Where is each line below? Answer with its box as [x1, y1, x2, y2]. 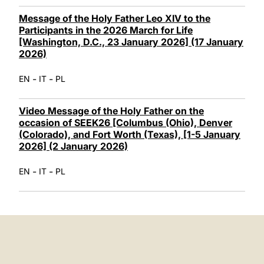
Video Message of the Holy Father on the [19, 104, 204, 117]
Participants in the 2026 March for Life [19, 24, 193, 36]
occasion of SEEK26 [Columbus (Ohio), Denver [19, 116, 232, 128]
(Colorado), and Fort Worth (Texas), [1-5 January [19, 128, 240, 140]
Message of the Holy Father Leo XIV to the [19, 12, 210, 24]
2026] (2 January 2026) [19, 140, 128, 152]
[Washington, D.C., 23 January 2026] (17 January [19, 35, 243, 48]
